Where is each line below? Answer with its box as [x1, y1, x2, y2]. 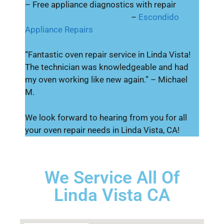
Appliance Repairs [25, 24, 93, 34]
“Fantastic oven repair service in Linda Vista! [25, 49, 190, 59]
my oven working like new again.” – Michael [25, 74, 187, 84]
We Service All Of [44, 167, 179, 188]
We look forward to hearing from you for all [25, 112, 187, 122]
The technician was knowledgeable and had [25, 62, 188, 72]
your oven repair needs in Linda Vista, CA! [25, 124, 179, 135]
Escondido [138, 11, 179, 22]
